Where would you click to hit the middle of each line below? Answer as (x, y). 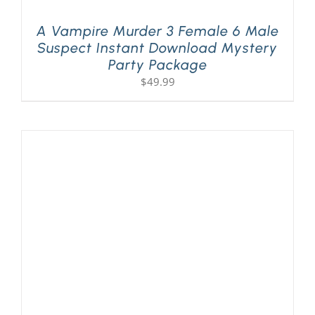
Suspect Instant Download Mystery (157, 47)
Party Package (157, 64)
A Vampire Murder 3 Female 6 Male (157, 31)
